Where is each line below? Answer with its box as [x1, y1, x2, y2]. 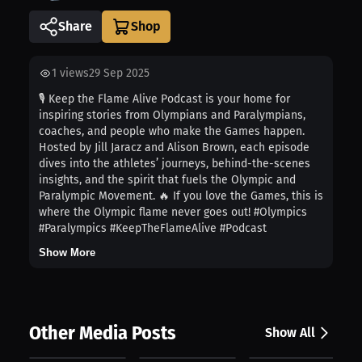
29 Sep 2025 [89, 66, 149, 81]
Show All [265, 325, 315, 341]
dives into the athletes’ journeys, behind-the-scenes [39, 157, 310, 171]
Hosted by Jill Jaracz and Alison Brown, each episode [39, 141, 309, 155]
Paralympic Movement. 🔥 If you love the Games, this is [39, 189, 323, 204]
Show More [39, 246, 95, 259]
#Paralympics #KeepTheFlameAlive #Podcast [39, 221, 267, 236]
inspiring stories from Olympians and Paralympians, [39, 108, 305, 123]
